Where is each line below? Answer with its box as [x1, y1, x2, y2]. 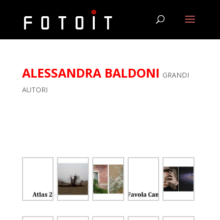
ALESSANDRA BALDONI [22, 64, 160, 81]
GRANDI [162, 70, 189, 80]
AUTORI [22, 85, 48, 94]
